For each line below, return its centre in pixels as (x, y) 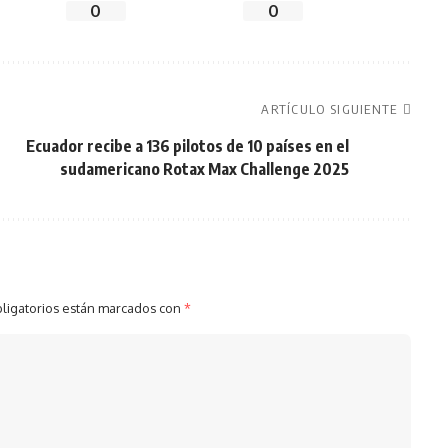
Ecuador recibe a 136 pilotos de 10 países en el (187, 146)
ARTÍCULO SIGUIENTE (329, 109)
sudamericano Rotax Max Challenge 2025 (204, 169)
